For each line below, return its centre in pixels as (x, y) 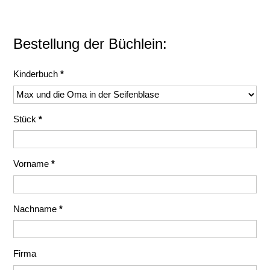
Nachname (36, 209)
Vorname (33, 164)
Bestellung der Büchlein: (90, 44)
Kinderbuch (37, 74)
